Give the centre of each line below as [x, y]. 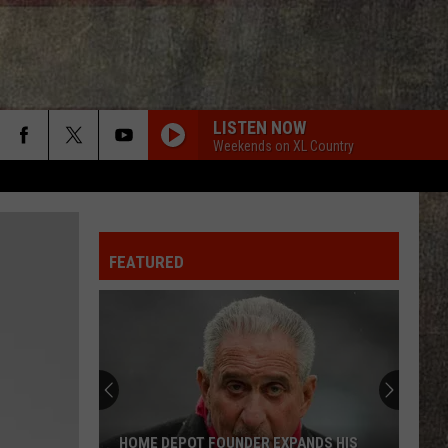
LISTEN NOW [259, 127]
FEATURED [146, 262]
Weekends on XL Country [283, 145]
